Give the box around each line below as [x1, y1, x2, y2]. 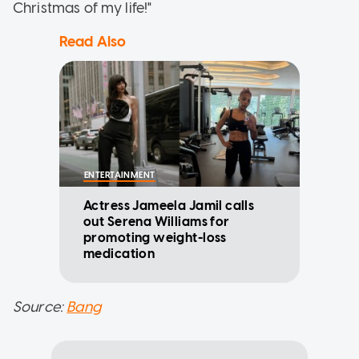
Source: [13, 297, 67, 316]
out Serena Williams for [83, 213, 230, 229]
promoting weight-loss [83, 229, 227, 245]
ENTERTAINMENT [84, 169, 155, 180]
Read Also [59, 32, 127, 50]
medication [83, 245, 155, 261]
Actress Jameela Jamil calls [83, 197, 255, 213]
